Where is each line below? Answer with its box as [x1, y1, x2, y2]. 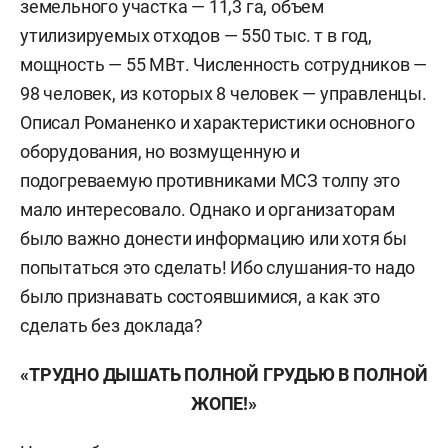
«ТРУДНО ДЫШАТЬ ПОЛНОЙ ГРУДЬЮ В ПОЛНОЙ [20, 364, 428, 385]
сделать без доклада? [20, 315, 204, 336]
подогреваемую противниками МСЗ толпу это [20, 170, 400, 191]
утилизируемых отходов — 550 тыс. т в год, [20, 25, 372, 46]
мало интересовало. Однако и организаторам [20, 199, 395, 220]
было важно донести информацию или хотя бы [20, 228, 407, 249]
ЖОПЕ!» [191, 393, 257, 414]
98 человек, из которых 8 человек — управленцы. [20, 83, 427, 104]
